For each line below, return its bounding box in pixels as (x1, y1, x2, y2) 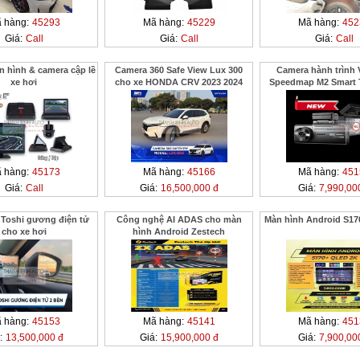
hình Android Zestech (133, 227, 225, 236)
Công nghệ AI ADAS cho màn (116, 215, 242, 224)
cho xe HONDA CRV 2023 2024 (115, 77, 243, 87)
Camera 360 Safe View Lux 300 (115, 65, 243, 75)
